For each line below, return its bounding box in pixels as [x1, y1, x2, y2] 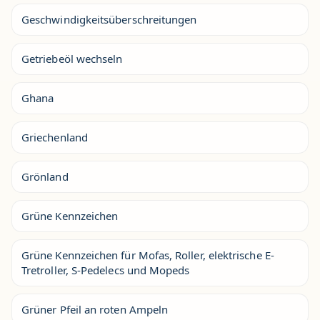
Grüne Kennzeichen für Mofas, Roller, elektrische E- [21, 247, 274, 262]
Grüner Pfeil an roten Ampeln [21, 301, 169, 316]
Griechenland [21, 129, 88, 144]
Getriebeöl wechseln [21, 51, 123, 66]
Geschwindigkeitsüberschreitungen [21, 11, 197, 26]
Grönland [21, 169, 69, 184]
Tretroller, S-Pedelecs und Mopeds [21, 262, 190, 277]
